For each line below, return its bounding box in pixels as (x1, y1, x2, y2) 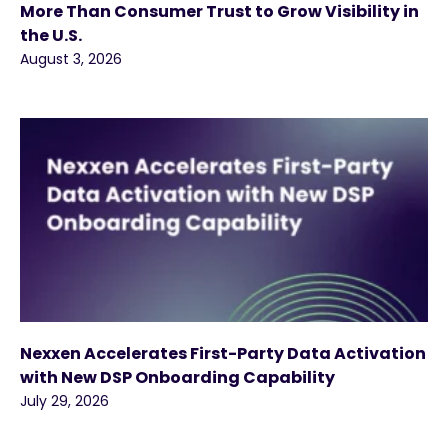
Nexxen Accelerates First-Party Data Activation (20, 341, 426, 365)
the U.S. (20, 23, 82, 47)
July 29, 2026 (20, 390, 109, 411)
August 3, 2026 (20, 48, 122, 69)
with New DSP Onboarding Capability (20, 365, 335, 389)
